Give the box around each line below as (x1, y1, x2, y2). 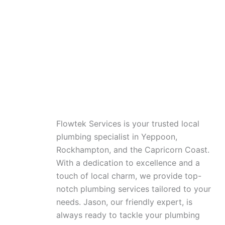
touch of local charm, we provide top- (56, 171, 201, 181)
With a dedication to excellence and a (56, 158, 200, 168)
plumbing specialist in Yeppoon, (56, 132, 177, 142)
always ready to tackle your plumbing (56, 210, 200, 220)
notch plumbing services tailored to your (56, 184, 211, 194)
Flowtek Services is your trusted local (56, 119, 199, 129)
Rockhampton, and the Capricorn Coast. (56, 145, 209, 155)
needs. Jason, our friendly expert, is (56, 197, 192, 207)
